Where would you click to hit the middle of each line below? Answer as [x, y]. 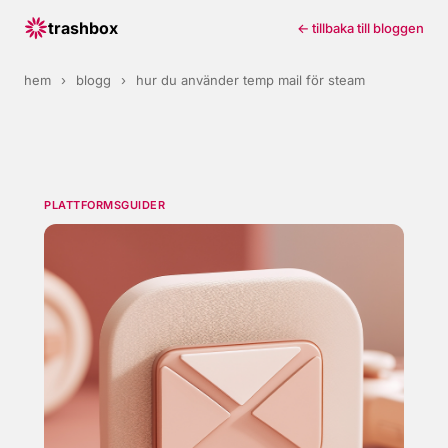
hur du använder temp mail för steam [250, 80]
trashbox [83, 28]
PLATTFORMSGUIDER [104, 205]
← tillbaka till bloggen [360, 28]
